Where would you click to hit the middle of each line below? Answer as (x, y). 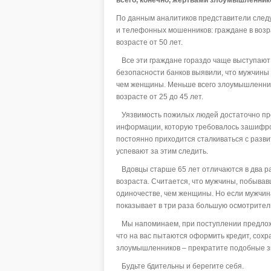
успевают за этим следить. (162, 151)
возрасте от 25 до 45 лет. (160, 96)
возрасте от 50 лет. (149, 42)
